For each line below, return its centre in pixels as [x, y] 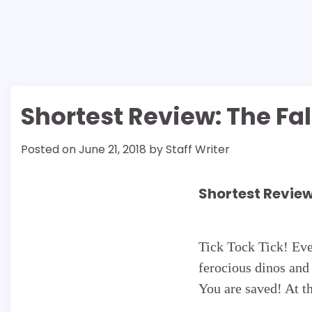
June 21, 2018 [112, 149]
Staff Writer [198, 149]
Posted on [50, 149]
